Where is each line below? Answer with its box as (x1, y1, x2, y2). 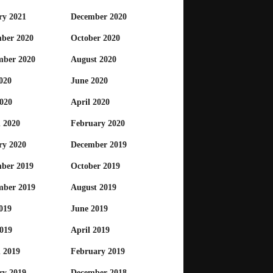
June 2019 (71, 204, 108, 214)
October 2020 (71, 34, 120, 43)
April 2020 (71, 97, 110, 107)
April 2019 (71, 225, 110, 235)
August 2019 (71, 183, 116, 193)
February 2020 (71, 119, 125, 129)
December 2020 (71, 12, 127, 22)
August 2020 (71, 55, 116, 65)
